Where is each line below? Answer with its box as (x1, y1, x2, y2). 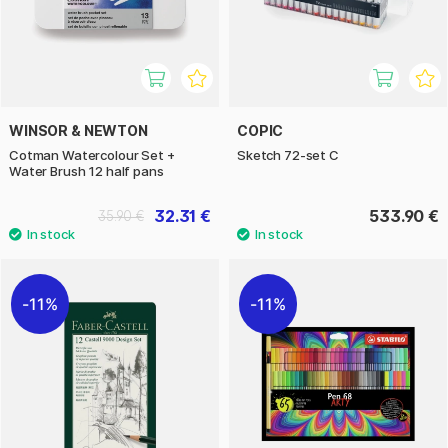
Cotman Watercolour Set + (9, 146, 175, 163)
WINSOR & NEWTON (9, 121, 148, 139)
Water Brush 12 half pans (9, 162, 164, 179)
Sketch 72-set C (237, 146, 339, 163)
